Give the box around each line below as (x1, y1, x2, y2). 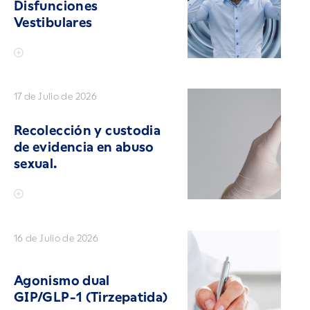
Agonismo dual (14, 273, 110, 288)
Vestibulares (14, 15, 93, 30)
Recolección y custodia (14, 123, 161, 138)
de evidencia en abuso (14, 140, 154, 155)
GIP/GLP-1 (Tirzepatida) (14, 289, 168, 304)
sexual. (14, 156, 57, 172)
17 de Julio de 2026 (14, 91, 98, 102)
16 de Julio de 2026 (14, 232, 99, 244)
